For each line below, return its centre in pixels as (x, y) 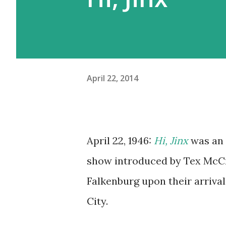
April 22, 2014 (112, 78)
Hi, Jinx (171, 140)
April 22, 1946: (120, 140)
